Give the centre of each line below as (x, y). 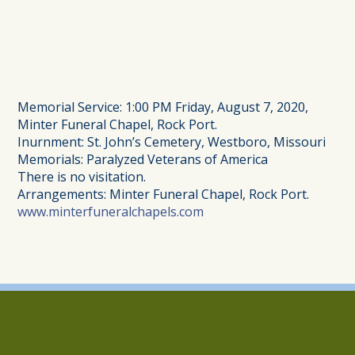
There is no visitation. (82, 177)
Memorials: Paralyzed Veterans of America (143, 159)
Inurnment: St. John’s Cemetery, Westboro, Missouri (172, 142)
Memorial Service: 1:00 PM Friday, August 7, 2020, (163, 107)
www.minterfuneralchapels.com (111, 212)
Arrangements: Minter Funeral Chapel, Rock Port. (164, 194)
